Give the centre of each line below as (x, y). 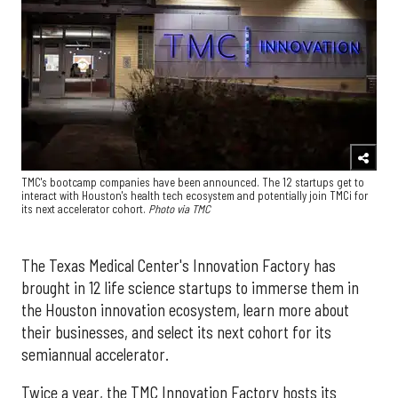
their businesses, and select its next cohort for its (176, 332)
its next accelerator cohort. (85, 209)
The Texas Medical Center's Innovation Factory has (179, 265)
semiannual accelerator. (95, 354)
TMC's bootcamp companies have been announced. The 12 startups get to (193, 183)
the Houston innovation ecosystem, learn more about (185, 310)
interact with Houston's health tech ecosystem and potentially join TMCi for (195, 196)
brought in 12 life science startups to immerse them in (190, 287)
